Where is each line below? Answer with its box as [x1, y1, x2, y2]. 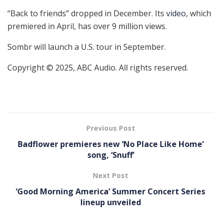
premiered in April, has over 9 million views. [7, 21, 167, 32]
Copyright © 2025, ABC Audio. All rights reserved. [7, 62, 188, 74]
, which [186, 8, 211, 19]
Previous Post [86, 123, 135, 133]
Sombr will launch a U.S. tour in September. [7, 41, 166, 53]
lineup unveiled [80, 197, 141, 208]
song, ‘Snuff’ [87, 149, 134, 161]
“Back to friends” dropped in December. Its [7, 8, 166, 19]
